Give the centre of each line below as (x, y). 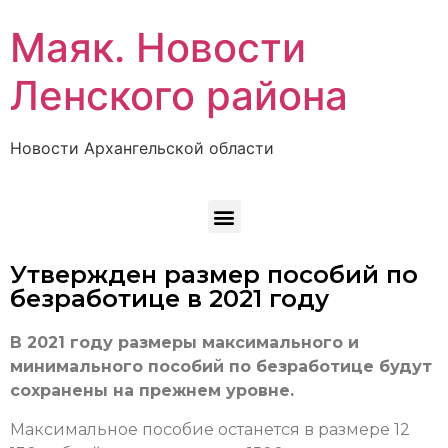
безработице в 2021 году (169, 299)
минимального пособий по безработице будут (221, 367)
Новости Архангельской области (142, 148)
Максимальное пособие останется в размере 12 (210, 429)
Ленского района (179, 95)
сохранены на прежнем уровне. (154, 391)
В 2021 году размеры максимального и (184, 343)
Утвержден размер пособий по (214, 275)
